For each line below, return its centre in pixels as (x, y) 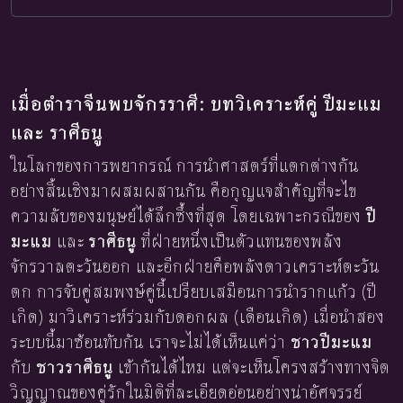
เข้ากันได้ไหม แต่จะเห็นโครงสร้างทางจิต (252, 367)
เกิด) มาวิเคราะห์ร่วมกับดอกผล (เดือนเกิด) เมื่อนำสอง (198, 317)
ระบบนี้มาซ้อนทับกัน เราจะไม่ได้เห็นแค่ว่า (151, 342)
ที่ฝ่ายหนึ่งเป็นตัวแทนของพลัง (240, 241)
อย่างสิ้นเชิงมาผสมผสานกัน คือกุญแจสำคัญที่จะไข (184, 191)
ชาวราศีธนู (75, 367)
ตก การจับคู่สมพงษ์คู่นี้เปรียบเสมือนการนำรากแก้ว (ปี (194, 291)
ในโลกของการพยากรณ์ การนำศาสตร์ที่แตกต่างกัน (185, 166)
